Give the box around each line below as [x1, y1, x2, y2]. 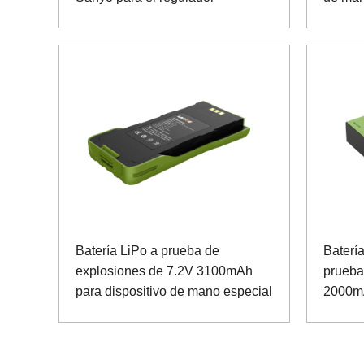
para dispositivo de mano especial [76, 284, 272, 299]
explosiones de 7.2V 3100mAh [76, 264, 253, 279]
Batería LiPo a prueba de [76, 244, 219, 258]
